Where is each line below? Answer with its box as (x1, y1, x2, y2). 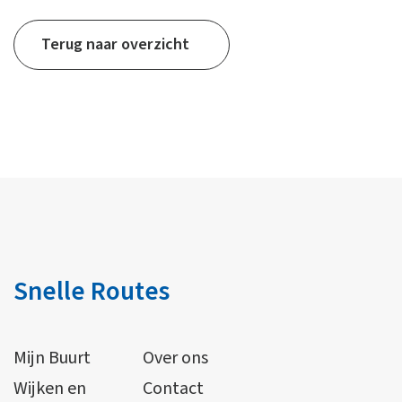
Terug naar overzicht (41, 33, 189, 57)
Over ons (143, 345, 209, 371)
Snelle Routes (13, 273, 170, 311)
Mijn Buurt (13, 345, 91, 371)
